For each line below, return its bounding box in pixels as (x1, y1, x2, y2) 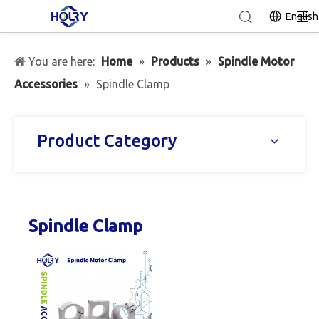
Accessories (14, 78, 78, 90)
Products (151, 55, 199, 68)
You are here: (28, 55, 95, 68)
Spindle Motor (218, 55, 294, 68)
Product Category (37, 131, 177, 150)
